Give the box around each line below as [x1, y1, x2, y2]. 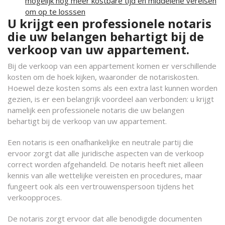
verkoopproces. [8, 192, 62, 202]
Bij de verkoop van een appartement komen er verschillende [8, 61, 216, 71]
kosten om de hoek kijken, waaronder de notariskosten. [8, 72, 199, 82]
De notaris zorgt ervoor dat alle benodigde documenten [8, 213, 202, 223]
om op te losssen [25, 7, 85, 17]
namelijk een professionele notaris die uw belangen [8, 105, 184, 115]
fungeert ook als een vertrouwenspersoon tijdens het [8, 181, 194, 191]
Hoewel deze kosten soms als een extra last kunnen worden [8, 83, 217, 93]
